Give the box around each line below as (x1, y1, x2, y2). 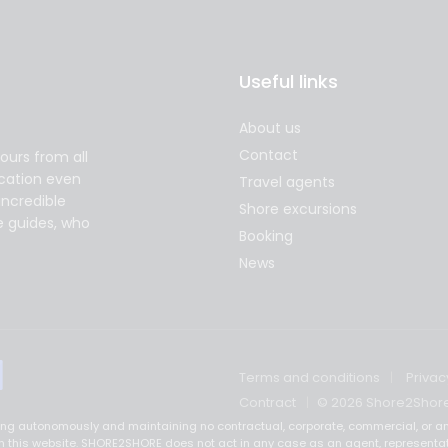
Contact (239, 145, 298, 165)
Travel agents (239, 172, 335, 192)
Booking (239, 226, 293, 246)
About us (239, 118, 301, 138)
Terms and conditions (239, 368, 380, 387)
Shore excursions (239, 199, 357, 219)
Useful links (239, 69, 338, 94)
